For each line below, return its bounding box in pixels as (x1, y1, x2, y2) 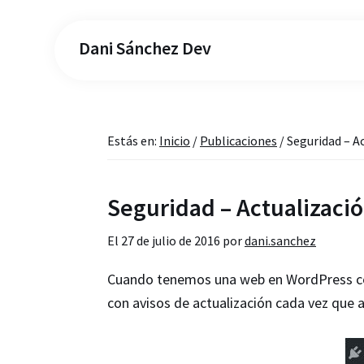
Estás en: (107, 132, 159, 149)
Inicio (159, 132, 190, 149)
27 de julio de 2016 (121, 232, 220, 249)
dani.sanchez (245, 232, 316, 249)
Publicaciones (200, 132, 277, 149)
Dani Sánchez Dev (79, 37, 212, 59)
